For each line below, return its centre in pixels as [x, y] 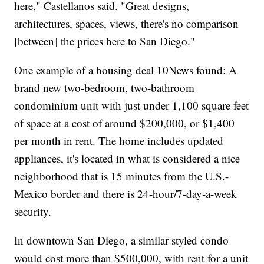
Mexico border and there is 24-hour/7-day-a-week [126, 194]
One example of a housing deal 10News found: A [126, 70]
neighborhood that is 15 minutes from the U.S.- [122, 176]
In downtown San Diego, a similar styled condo [122, 240]
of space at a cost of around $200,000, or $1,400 [125, 123]
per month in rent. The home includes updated [119, 141]
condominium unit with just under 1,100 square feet [132, 105]
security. [33, 212]
